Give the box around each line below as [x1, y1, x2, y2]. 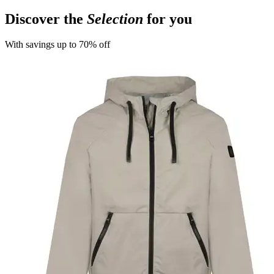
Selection [87, 10, 143, 27]
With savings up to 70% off [5, 39, 110, 50]
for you [143, 10, 192, 27]
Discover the [5, 10, 87, 27]
